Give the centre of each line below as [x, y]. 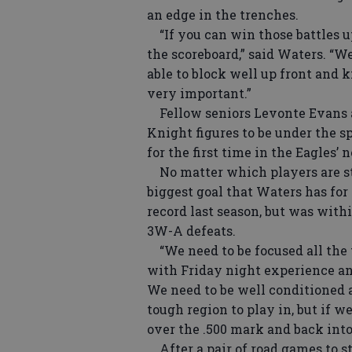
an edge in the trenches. [223, 15]
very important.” [199, 93]
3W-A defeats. [191, 231]
